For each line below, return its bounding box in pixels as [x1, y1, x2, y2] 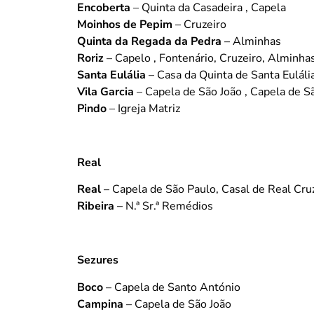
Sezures [77, 252, 118, 268]
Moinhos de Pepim [77, 17, 172, 33]
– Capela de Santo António [103, 279, 240, 295]
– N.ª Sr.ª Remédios [114, 198, 213, 214]
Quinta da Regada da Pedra [77, 34, 221, 50]
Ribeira [77, 198, 114, 214]
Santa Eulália [77, 67, 146, 83]
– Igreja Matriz [107, 101, 180, 117]
